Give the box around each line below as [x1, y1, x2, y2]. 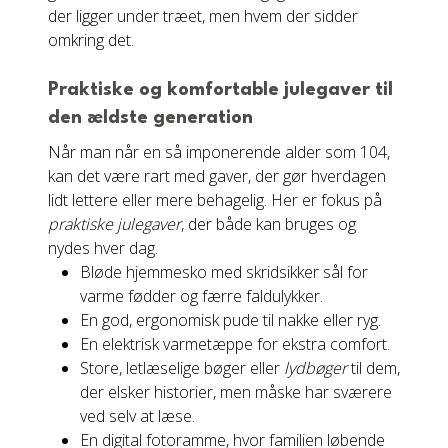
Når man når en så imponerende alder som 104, [48, 141, 390, 163]
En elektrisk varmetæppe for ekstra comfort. [80, 333, 390, 355]
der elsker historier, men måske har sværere [80, 381, 392, 403]
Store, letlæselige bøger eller [80, 357, 284, 379]
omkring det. [48, 29, 134, 51]
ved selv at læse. [80, 405, 195, 427]
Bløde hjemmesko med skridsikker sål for [80, 261, 368, 283]
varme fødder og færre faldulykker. [80, 285, 323, 307]
